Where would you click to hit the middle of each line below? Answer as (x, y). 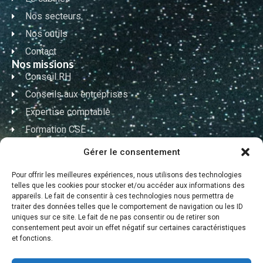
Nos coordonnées (54, 160)
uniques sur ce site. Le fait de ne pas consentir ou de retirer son (116, 217)
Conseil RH (48, 77)
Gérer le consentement (131, 152)
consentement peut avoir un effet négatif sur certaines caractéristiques (129, 228)
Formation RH (53, 147)
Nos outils (46, 34)
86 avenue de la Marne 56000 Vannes (89, 255)
